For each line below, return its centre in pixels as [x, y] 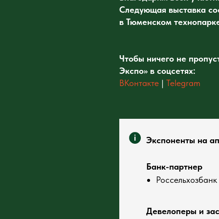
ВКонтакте [139, 83]
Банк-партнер [174, 166]
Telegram [183, 83]
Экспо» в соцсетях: [157, 71]
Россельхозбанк [186, 180]
